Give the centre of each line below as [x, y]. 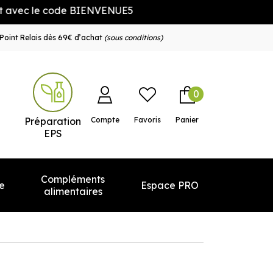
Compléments [73, 179]
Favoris [147, 120]
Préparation [53, 121]
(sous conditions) [133, 37]
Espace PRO [170, 185]
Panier [187, 120]
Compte [105, 120]
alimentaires [73, 191]
